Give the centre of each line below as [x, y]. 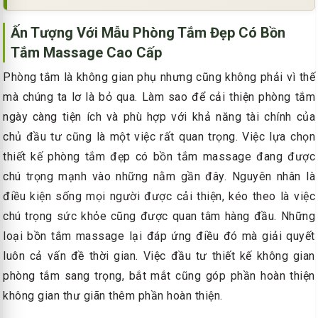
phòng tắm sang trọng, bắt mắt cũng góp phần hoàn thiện [159, 275]
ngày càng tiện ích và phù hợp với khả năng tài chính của [159, 116]
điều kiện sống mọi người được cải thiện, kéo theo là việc [159, 196]
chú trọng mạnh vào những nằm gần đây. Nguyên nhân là [159, 176]
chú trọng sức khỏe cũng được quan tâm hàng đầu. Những [159, 216]
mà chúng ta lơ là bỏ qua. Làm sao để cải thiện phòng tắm [159, 97]
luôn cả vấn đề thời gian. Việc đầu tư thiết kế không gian [159, 256]
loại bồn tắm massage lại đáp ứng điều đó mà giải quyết [159, 236]
